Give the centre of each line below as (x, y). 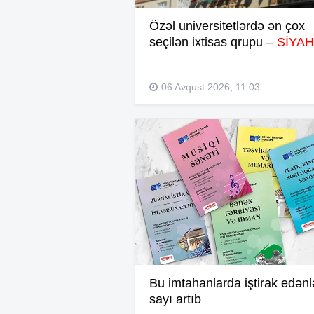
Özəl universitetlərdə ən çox (227, 26)
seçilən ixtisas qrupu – (211, 42)
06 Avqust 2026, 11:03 (211, 87)
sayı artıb (175, 299)
